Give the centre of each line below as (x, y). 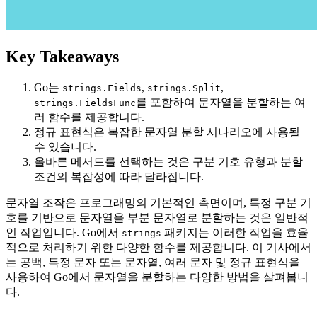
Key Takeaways (62, 57)
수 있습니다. (65, 147)
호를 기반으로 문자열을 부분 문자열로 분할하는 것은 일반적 (157, 218)
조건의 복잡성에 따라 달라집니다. (119, 177)
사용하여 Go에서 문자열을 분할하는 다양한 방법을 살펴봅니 (157, 277)
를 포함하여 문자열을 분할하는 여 (221, 103)
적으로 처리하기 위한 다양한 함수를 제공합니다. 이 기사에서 (158, 248)
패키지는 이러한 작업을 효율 (235, 233)
